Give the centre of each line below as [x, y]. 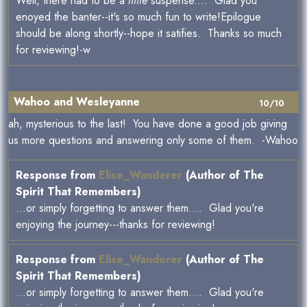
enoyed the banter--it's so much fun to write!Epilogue [138, 17]
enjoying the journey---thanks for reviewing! [115, 224]
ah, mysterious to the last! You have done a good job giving [148, 124]
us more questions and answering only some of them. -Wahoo [153, 140]
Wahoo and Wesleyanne [77, 102]
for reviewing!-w [53, 50]
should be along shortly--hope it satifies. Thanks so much [149, 33]
